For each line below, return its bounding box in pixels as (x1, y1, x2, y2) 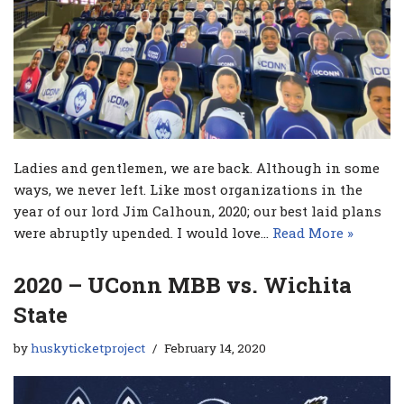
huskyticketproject (31, 339, 145, 356)
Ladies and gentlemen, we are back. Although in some (14, 158, 380, 177)
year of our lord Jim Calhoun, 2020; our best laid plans (14, 201, 381, 220)
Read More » (272, 223, 353, 242)
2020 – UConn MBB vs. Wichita (14, 270, 352, 299)
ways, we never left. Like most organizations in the (14, 179, 363, 198)
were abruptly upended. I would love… (14, 223, 272, 242)
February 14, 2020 (164, 339, 266, 356)
